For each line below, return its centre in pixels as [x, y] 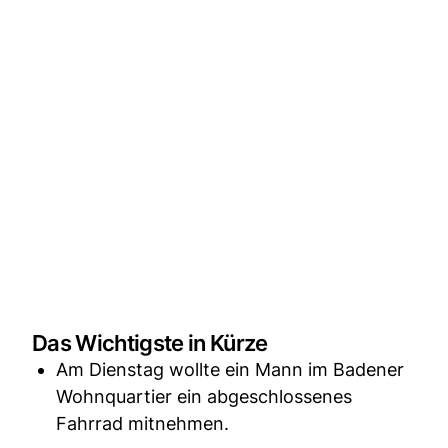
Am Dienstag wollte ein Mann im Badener [230, 369]
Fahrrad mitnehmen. [142, 423]
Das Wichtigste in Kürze [150, 342]
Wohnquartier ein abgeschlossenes [204, 396]
